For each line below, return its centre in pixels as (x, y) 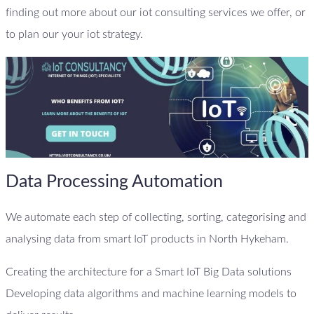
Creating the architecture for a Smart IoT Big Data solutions (149, 272)
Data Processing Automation (116, 182)
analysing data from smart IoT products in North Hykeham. (149, 239)
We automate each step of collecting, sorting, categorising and (156, 217)
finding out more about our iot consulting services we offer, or (156, 13)
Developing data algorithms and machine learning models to (151, 293)
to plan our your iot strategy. (74, 35)
